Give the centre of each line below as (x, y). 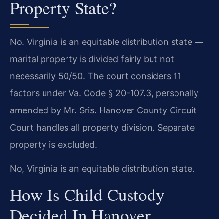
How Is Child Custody (87, 194)
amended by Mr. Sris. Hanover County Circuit (103, 110)
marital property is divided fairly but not (92, 59)
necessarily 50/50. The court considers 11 (96, 76)
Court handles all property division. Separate (102, 127)
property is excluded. (54, 144)
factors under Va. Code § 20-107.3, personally (104, 93)
